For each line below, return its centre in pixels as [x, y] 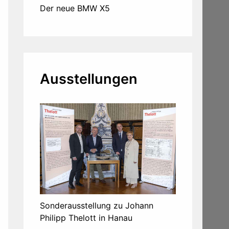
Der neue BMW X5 [75, 8]
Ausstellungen [89, 79]
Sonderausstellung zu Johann [97, 205]
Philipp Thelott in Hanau [86, 217]
